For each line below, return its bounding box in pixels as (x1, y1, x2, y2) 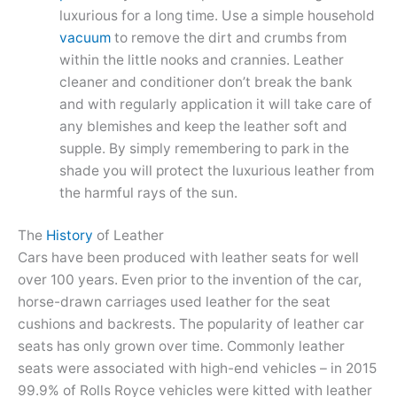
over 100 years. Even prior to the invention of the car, (18, 271, 362, 289)
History (46, 227, 93, 245)
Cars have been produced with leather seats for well (18, 249, 359, 267)
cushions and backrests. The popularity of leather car (18, 315, 364, 333)
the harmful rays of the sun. (58, 183, 237, 201)
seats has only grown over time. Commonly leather (18, 338, 345, 355)
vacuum (58, 28, 111, 46)
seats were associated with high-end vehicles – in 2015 (18, 360, 377, 378)
